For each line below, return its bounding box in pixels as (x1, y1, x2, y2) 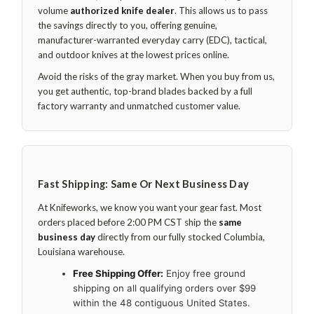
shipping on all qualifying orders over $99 (73, 282, 256, 294)
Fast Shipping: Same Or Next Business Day (38, 177, 249, 190)
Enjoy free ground (163, 267, 245, 279)
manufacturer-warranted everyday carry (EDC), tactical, (38, 34, 267, 46)
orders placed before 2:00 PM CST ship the (38, 216, 219, 228)
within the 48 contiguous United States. (73, 296, 250, 308)
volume (38, 5, 70, 17)
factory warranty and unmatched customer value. (38, 100, 240, 112)
